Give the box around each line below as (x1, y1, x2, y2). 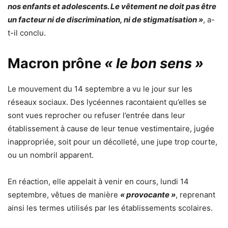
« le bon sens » (104, 55, 204, 72)
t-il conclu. (8, 28, 46, 38)
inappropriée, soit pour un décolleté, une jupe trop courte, (8, 137, 217, 147)
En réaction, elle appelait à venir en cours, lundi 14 (8, 177, 189, 186)
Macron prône (8, 55, 104, 72)
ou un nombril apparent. (8, 150, 94, 160)
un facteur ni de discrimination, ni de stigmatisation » (8, 15, 203, 24)
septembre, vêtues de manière (8, 190, 120, 199)
